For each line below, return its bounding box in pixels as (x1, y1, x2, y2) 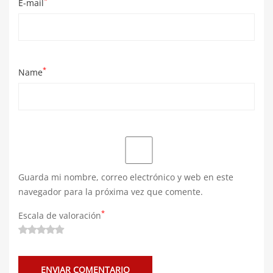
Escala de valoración (18, 210, 101, 221)
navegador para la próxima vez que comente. (18, 186, 203, 197)
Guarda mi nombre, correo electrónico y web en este (18, 171, 233, 183)
